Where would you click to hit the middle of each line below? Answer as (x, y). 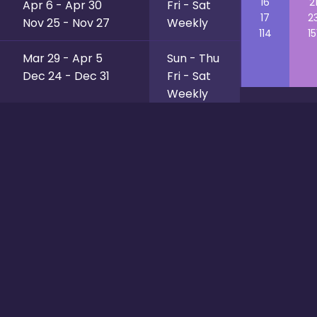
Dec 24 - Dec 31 (66, 76)
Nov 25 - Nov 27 (66, 23)
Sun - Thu (193, 58)
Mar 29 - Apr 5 (63, 58)
